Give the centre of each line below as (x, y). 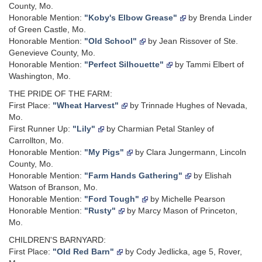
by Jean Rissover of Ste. (192, 41)
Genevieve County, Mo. (52, 53)
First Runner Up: (41, 129)
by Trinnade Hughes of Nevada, (187, 105)
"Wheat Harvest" (86, 105)
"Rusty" (100, 211)
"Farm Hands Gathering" (133, 175)
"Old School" (111, 41)
